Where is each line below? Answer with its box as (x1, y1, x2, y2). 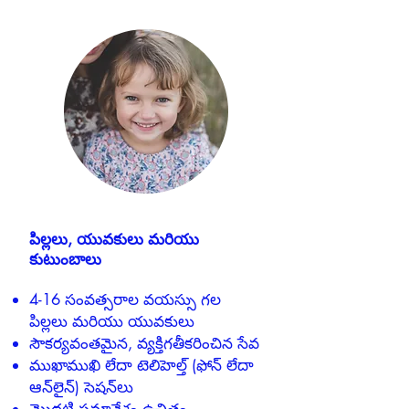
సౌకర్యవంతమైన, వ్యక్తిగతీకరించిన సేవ (29, 333, 259, 354)
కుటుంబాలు (29, 249, 101, 270)
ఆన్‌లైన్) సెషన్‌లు (29, 377, 133, 398)
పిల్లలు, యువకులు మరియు (29, 229, 199, 250)
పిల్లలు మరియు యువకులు (29, 311, 194, 332)
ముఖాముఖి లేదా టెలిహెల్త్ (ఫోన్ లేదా (29, 355, 254, 376)
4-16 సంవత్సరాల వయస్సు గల (29, 289, 221, 310)
